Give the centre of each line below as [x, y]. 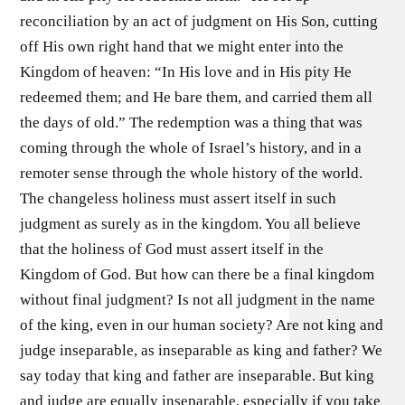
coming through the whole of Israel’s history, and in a [191, 147]
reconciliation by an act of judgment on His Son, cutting [199, 21]
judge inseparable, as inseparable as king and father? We [202, 350]
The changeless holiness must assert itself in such [179, 198]
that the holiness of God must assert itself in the [172, 249]
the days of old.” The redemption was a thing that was [192, 122]
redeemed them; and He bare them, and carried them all [197, 97]
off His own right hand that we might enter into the [182, 46]
